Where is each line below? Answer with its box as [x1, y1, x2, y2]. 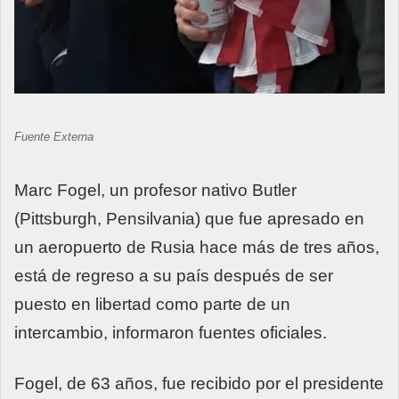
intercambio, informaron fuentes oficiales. [14, 322, 327, 342]
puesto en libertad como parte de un [14, 294, 290, 313]
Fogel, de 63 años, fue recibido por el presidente [14, 373, 384, 393]
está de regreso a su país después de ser [14, 265, 333, 285]
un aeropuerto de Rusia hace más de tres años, [14, 237, 379, 256]
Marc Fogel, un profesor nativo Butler [14, 180, 297, 199]
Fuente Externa [14, 130, 94, 144]
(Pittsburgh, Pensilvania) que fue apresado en [14, 208, 364, 228]
